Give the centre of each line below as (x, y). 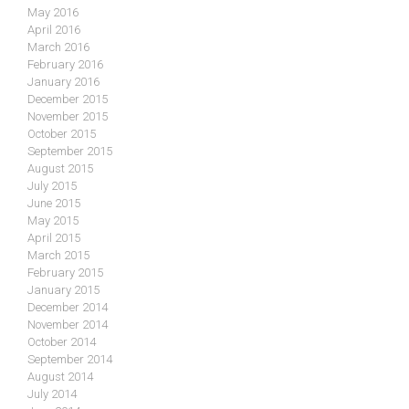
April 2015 (54, 237)
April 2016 (54, 29)
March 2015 (58, 255)
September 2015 (70, 151)
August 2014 (60, 376)
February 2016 (65, 64)
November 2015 (68, 116)
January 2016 (63, 81)
